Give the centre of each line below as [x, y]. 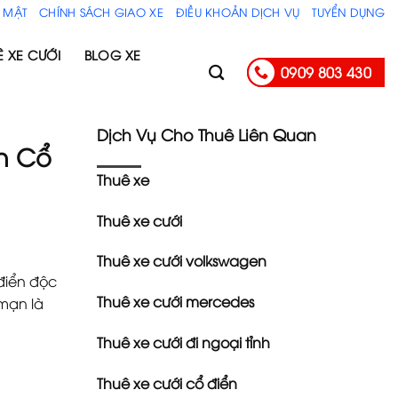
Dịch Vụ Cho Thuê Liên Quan [206, 134]
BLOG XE [112, 55]
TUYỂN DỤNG [348, 11]
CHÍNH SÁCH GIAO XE [101, 11]
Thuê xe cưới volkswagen [181, 261]
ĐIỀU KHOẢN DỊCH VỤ [238, 11]
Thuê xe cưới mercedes [175, 302]
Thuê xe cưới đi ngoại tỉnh [183, 342]
